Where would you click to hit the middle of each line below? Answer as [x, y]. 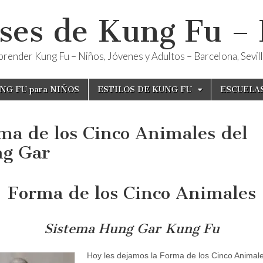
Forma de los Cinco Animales [131, 193]
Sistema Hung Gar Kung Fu [131, 228]
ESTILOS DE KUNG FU [145, 90]
